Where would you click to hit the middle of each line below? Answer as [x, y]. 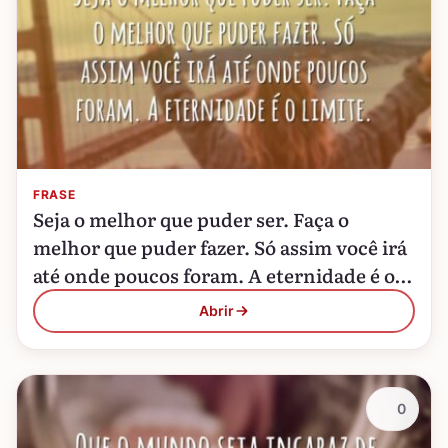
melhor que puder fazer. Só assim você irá [220, 247]
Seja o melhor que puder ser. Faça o [191, 219]
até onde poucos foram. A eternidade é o [214, 275]
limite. [62, 303]
